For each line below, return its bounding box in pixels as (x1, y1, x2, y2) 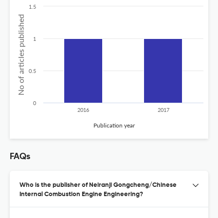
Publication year (93, 121, 135, 129)
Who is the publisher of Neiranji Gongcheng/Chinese (19, 182, 177, 188)
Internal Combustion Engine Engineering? (19, 191, 143, 198)
